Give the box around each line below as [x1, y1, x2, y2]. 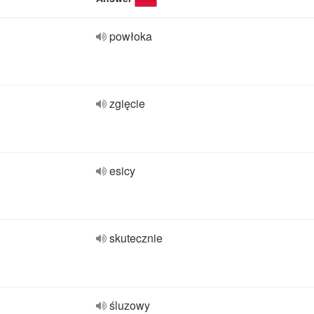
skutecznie [109, 230, 163, 246]
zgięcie [109, 95, 145, 111]
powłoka [109, 28, 152, 44]
